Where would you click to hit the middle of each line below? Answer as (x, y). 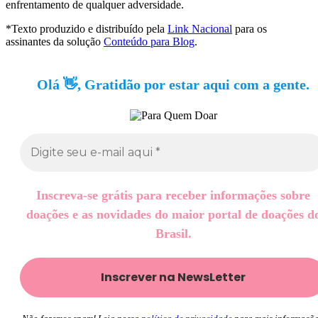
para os (250, 28)
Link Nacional (200, 28)
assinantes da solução (55, 41)
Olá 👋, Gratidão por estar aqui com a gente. (173, 84)
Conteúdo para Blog (149, 41)
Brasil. (173, 233)
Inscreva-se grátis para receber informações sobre (173, 195)
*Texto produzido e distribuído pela (87, 28)
